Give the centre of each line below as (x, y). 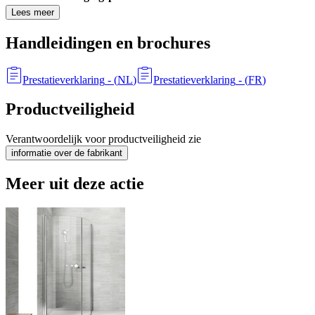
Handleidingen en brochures (108, 43)
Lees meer (33, 12)
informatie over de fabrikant (67, 153)
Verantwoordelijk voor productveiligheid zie (103, 139)
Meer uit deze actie (75, 184)
